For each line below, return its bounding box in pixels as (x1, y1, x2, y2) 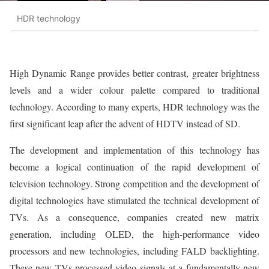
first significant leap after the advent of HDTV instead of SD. (10, 117, 240, 130)
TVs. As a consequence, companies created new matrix (10, 211, 259, 224)
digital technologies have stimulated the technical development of (10, 194, 259, 207)
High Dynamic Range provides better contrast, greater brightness (10, 67, 259, 80)
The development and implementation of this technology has (10, 144, 259, 157)
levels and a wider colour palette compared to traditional (10, 83, 259, 97)
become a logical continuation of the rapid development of (10, 160, 259, 174)
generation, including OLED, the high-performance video (10, 228, 259, 241)
